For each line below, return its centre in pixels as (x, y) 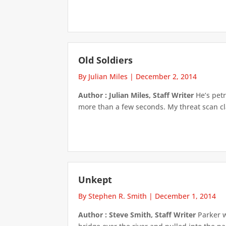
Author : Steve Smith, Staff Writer (137, 215)
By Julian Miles (103, 76)
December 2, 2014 (166, 76)
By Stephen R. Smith (113, 196)
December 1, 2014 (186, 196)
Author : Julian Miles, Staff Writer (136, 95)
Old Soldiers (106, 60)
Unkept (95, 180)
